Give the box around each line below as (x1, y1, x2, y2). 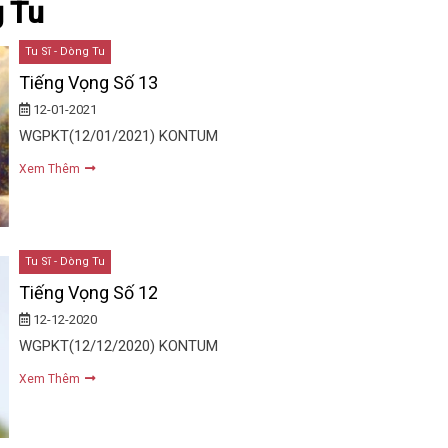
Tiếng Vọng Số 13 (18, 72, 158, 93)
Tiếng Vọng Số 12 (18, 282, 158, 304)
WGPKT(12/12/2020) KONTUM (18, 337, 218, 356)
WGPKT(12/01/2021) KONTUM (18, 127, 218, 145)
